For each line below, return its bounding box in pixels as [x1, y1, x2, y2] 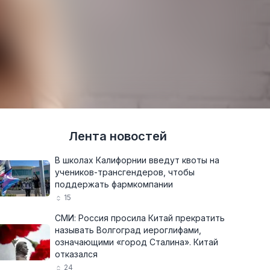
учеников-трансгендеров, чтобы [55, 167, 195, 177]
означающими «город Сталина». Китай [55, 237, 218, 247]
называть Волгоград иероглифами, [55, 225, 201, 235]
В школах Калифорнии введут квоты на [55, 155, 219, 165]
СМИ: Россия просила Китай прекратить [55, 213, 225, 223]
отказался [55, 249, 98, 259]
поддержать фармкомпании [55, 179, 173, 189]
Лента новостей [69, 129, 167, 143]
